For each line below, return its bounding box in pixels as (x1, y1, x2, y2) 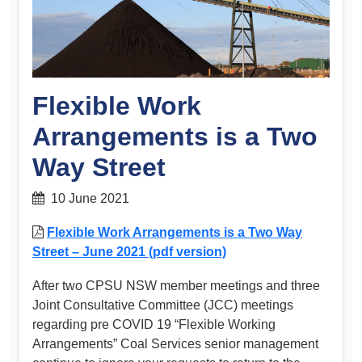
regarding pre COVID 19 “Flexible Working (32, 317, 276, 331)
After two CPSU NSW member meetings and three (32, 278, 320, 293)
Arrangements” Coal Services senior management (32, 336, 318, 351)
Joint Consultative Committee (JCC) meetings (32, 297, 293, 312)
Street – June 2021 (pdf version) (32, 244, 226, 259)
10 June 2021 (44, 192, 129, 206)
